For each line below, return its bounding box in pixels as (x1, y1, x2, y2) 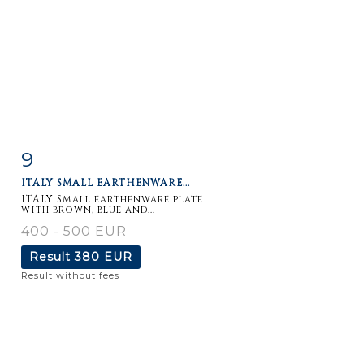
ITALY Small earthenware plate (21, 192, 203, 206)
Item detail (37, 149, 107, 162)
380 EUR (75, 249, 132, 264)
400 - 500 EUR (21, 223, 127, 239)
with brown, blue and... (21, 202, 155, 216)
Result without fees (21, 269, 119, 281)
